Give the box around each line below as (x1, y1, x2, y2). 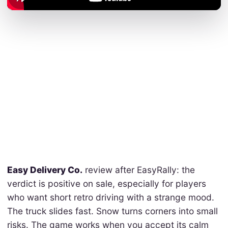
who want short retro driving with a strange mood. (7, 191, 214, 203)
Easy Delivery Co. (7, 164, 82, 175)
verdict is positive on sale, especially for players (7, 178, 206, 189)
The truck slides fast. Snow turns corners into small (7, 205, 218, 216)
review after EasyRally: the (82, 164, 195, 175)
